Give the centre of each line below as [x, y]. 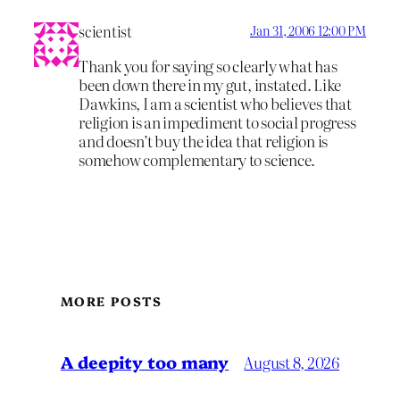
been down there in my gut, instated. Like [210, 85]
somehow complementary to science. [197, 160]
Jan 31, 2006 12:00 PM [308, 31]
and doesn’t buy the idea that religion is [204, 141]
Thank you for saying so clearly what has [208, 66]
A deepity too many [145, 362]
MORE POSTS [111, 301]
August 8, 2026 [292, 362]
